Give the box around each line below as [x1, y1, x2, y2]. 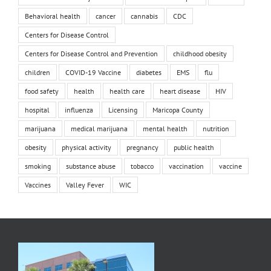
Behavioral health [25, 11, 80, 21]
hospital [25, 105, 50, 114]
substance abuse [66, 161, 116, 171]
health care [109, 86, 145, 96]
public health [174, 142, 214, 152]
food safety [25, 86, 59, 96]
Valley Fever [66, 180, 104, 189]
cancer [96, 11, 116, 21]
